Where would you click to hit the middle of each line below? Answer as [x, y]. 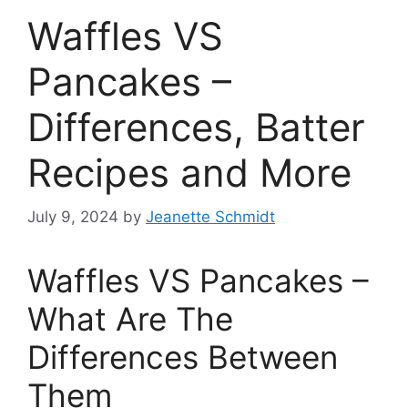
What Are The [130, 319]
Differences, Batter [196, 127]
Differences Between [183, 357]
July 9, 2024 [73, 217]
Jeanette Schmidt [210, 217]
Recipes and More [189, 172]
